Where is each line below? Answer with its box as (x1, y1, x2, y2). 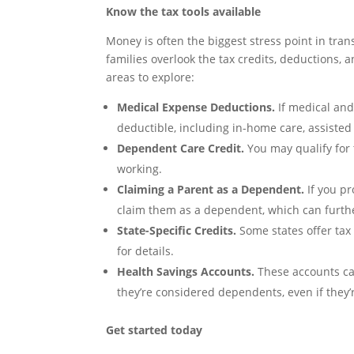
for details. (117, 243, 175, 258)
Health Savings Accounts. (117, 263, 255, 279)
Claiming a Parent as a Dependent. (117, 181, 305, 197)
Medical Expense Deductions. (117, 99, 276, 115)
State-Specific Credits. (117, 222, 237, 238)
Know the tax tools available (106, 3, 262, 19)
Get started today (106, 322, 203, 337)
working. (117, 160, 163, 176)
